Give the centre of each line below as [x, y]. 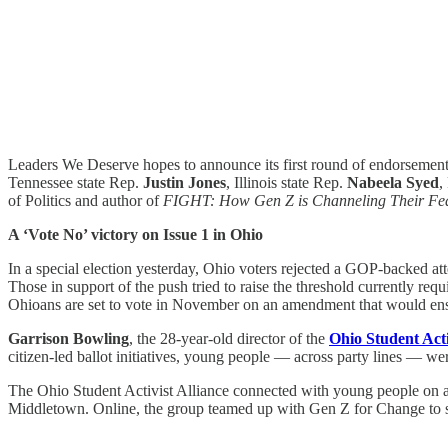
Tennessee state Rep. [75, 182]
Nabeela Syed [393, 182]
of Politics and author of [85, 200]
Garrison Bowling [68, 338]
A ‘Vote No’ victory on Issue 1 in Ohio [135, 234]
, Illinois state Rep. [286, 182]
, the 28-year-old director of [215, 338]
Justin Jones [184, 182]
